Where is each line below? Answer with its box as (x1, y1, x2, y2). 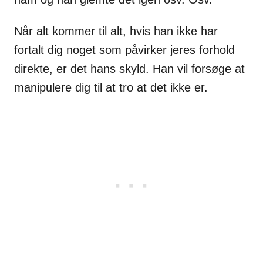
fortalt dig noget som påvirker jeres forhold (14, 43, 235, 57)
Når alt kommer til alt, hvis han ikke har (14, 25, 218, 38)
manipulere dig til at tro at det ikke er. (14, 81, 208, 95)
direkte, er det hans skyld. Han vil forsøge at (14, 62, 245, 76)
